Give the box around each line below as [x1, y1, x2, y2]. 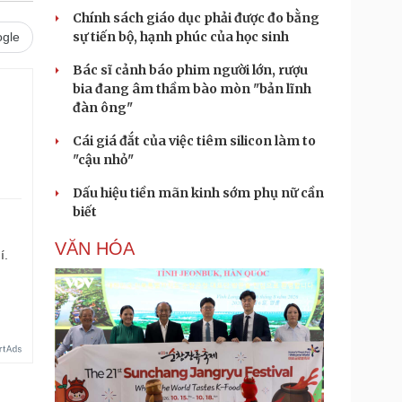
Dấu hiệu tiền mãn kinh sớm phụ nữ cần [73, 185, 324, 201]
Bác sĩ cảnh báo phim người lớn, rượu [73, 62, 308, 78]
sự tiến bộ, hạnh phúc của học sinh [73, 29, 289, 45]
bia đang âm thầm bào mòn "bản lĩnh [73, 81, 311, 97]
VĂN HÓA [55, 239, 135, 258]
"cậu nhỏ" [73, 152, 134, 168]
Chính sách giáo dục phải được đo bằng [73, 10, 319, 26]
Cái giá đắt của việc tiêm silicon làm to [73, 133, 316, 149]
